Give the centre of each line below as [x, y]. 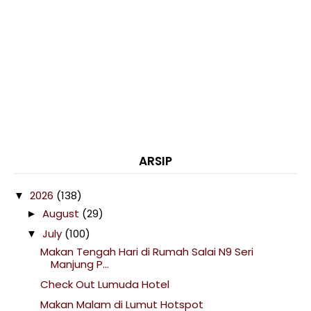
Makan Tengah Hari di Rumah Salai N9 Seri [146, 251]
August [62, 213]
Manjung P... [79, 264]
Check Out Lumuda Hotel [104, 284]
